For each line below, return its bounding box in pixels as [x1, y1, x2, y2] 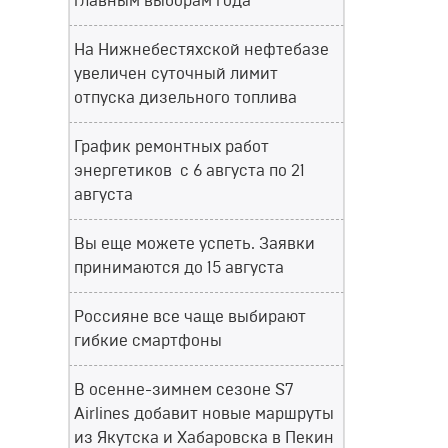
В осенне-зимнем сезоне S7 [74, 382, 294, 398]
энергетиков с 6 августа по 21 [74, 163, 305, 179]
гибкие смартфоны [74, 333, 222, 349]
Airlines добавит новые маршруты [74, 406, 334, 422]
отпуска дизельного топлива [74, 90, 297, 106]
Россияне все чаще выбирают [74, 309, 306, 325]
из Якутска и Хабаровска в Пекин [74, 430, 334, 446]
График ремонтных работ [74, 139, 269, 155]
